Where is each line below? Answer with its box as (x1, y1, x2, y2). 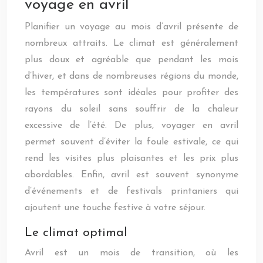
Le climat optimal (25, 227, 127, 239)
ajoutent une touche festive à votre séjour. (25, 203, 205, 213)
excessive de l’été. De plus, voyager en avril (25, 121, 238, 130)
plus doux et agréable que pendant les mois (25, 55, 238, 65)
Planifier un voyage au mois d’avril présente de (25, 22, 238, 32)
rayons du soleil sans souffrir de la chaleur (25, 104, 238, 114)
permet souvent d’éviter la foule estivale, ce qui (25, 137, 238, 147)
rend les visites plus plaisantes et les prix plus (25, 154, 238, 163)
